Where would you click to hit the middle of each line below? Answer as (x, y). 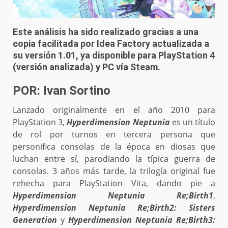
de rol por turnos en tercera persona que (114, 135)
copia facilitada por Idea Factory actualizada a (111, 44)
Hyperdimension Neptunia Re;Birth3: (140, 220)
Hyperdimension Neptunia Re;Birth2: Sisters (114, 208)
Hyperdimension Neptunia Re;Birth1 (113, 196)
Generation (37, 220)
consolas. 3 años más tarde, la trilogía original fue (114, 171)
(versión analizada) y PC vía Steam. (87, 67)
